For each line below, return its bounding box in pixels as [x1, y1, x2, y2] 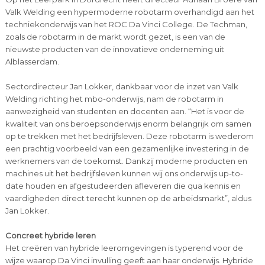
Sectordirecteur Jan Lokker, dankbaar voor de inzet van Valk [5, 81, 238, 91]
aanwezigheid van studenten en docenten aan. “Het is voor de [5, 106, 244, 116]
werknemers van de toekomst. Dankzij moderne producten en [5, 156, 247, 166]
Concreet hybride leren [5, 230, 96, 240]
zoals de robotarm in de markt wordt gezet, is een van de [5, 31, 225, 41]
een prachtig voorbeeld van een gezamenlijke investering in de [5, 143, 249, 153]
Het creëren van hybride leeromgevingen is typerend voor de [5, 243, 243, 253]
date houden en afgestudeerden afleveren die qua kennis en [5, 180, 241, 190]
